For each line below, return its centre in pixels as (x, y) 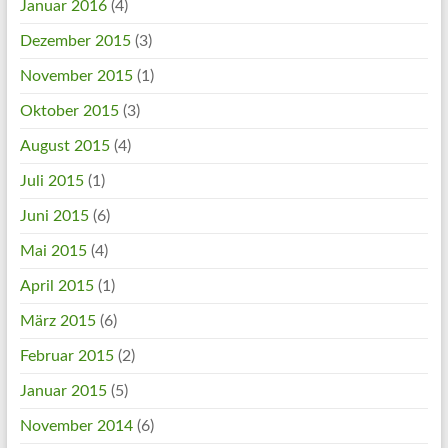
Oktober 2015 (69, 111)
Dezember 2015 (75, 41)
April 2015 (56, 286)
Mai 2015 (53, 251)
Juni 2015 (54, 216)
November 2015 (76, 76)
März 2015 (57, 321)
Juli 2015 (51, 181)
